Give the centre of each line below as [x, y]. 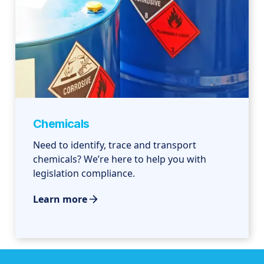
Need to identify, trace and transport [115, 145]
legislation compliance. [84, 174]
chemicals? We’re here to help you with [120, 159]
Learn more [60, 199]
